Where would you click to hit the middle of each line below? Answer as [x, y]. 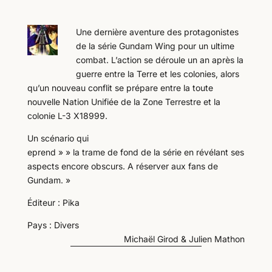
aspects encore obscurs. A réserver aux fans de [122, 166]
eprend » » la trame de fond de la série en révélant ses [135, 152]
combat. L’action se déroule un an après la [159, 60]
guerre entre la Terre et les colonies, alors [157, 74]
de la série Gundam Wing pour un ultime [155, 46]
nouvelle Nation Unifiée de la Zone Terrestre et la [124, 102]
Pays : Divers [53, 225]
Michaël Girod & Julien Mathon [185, 239]
